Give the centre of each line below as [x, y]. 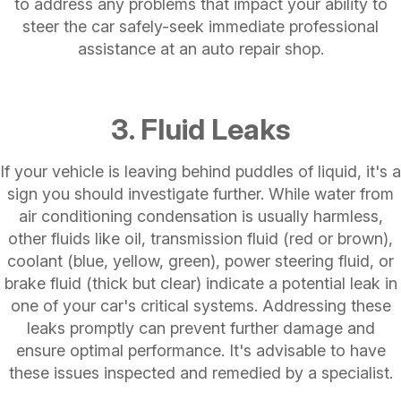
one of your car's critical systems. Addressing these [200, 305]
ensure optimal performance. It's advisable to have [200, 350]
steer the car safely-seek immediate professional [200, 26]
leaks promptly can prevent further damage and [200, 328]
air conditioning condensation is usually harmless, [200, 216]
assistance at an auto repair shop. [200, 48]
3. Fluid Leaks [200, 129]
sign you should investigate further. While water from [200, 193]
